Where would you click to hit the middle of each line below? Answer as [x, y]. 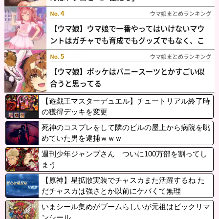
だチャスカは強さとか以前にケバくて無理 [111, 191]
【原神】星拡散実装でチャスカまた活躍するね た [123, 180]
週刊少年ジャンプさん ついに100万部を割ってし [124, 153]
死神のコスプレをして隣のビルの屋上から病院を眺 [126, 127]
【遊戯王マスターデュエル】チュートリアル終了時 [126, 101]
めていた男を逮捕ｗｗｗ [82, 138]
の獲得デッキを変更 [74, 111]
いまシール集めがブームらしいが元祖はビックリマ [126, 206]
